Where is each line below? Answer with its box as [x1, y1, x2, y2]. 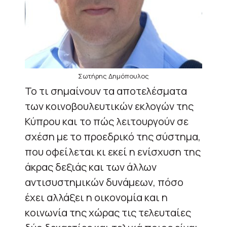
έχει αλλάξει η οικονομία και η [25, 190, 168, 204]
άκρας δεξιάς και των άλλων [25, 160, 157, 174]
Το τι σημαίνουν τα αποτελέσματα [25, 84, 187, 98]
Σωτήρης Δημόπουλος [78, 71, 149, 81]
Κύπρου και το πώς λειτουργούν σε [25, 114, 188, 128]
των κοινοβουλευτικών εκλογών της [25, 99, 194, 113]
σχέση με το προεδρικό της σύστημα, [25, 129, 201, 143]
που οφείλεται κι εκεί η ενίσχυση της [25, 144, 201, 159]
